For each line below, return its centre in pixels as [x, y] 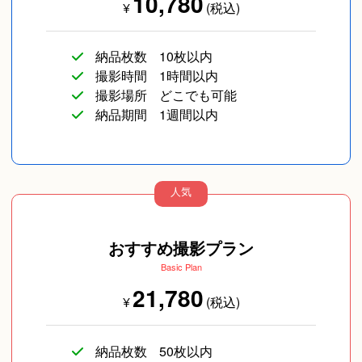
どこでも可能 [198, 95]
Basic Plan [181, 267]
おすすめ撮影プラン [181, 248]
